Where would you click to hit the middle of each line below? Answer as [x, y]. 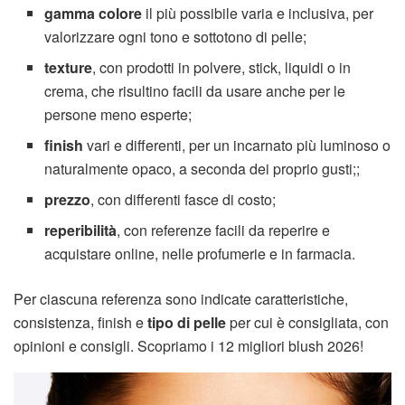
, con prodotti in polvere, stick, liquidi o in [222, 68]
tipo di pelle [187, 323]
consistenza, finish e [80, 323]
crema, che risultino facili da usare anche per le [195, 91]
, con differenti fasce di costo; [184, 200]
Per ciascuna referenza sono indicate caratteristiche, [181, 299]
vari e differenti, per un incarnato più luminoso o [239, 146]
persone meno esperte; [118, 115]
